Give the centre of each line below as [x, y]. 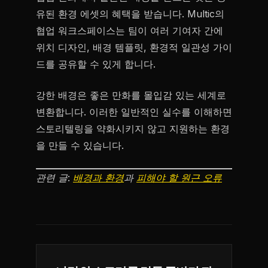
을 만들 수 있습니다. [80, 145]
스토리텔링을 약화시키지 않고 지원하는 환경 [133, 129]
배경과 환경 [98, 178]
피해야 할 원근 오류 [179, 178]
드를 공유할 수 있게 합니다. [96, 64]
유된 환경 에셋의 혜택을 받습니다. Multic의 [130, 14]
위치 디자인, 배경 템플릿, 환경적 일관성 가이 [134, 47]
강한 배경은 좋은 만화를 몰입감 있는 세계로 [131, 95]
